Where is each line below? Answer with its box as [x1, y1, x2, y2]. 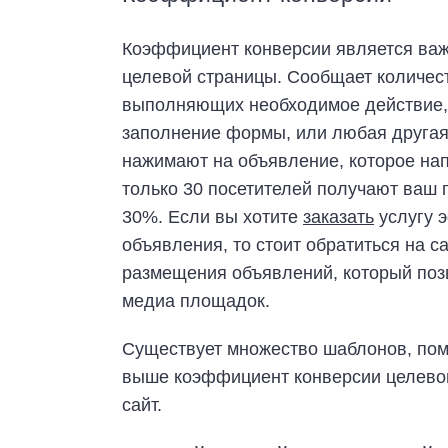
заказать [303, 207, 374, 228]
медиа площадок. [122, 291, 270, 312]
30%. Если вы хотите [122, 207, 303, 228]
